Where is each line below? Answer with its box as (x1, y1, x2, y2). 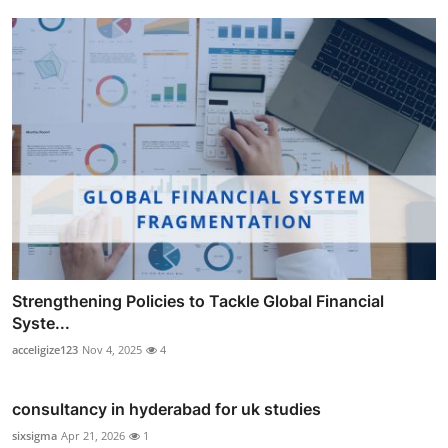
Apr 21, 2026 (61, 428, 125, 444)
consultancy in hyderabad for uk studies (12, 399, 321, 420)
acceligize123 (12, 342, 78, 358)
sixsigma (12, 428, 57, 444)
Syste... (12, 313, 70, 334)
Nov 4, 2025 (82, 342, 142, 358)
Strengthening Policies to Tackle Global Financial (12, 291, 384, 312)
